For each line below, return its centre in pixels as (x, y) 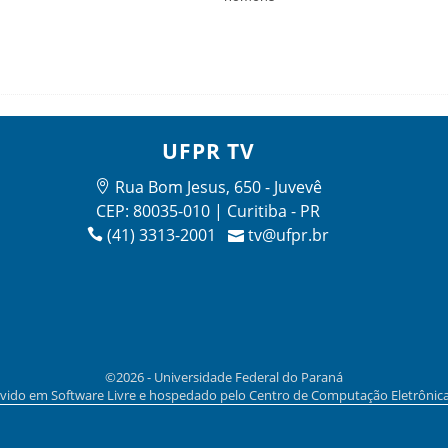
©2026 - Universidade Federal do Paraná (224, 377)
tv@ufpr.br (288, 235)
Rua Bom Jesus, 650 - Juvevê (218, 187)
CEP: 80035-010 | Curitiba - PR (208, 211)
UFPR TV (208, 150)
